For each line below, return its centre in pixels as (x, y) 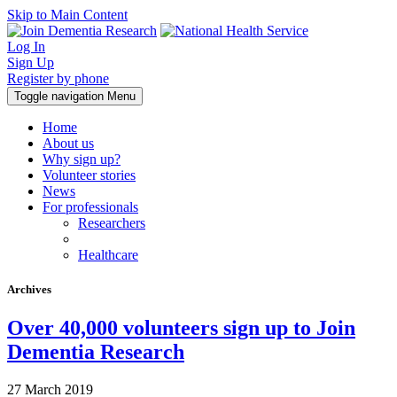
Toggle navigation (59, 96)
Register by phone (58, 78)
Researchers (112, 223)
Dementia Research (96, 352)
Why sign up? (82, 159)
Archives (29, 290)
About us (68, 143)
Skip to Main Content (67, 15)
